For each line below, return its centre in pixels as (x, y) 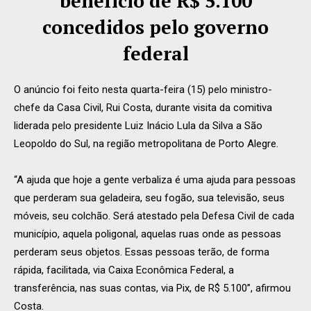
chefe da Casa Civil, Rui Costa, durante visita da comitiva (143, 107)
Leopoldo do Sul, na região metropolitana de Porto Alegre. (146, 143)
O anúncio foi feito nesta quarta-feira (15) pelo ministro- (143, 89)
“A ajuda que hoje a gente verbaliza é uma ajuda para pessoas (155, 179)
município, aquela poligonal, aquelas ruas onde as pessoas (148, 234)
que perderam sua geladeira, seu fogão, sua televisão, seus (149, 197)
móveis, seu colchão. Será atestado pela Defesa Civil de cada (154, 216)
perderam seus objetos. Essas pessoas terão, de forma (142, 252)
